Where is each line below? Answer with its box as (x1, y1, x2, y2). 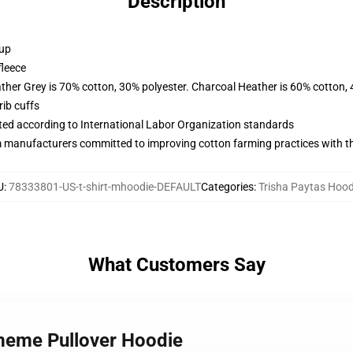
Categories (200, 180, 254, 193)
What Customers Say (87, 254, 266, 276)
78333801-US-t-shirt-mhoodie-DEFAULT (8, 180, 201, 193)
